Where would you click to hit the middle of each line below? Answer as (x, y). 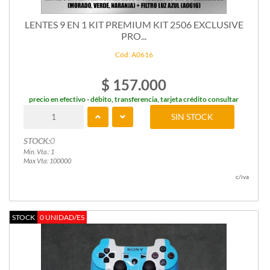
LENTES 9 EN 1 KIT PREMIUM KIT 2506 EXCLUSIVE (134, 24)
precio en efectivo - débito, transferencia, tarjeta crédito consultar (134, 99)
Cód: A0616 (134, 54)
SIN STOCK (193, 116)
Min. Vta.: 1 (39, 151)
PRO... (134, 36)
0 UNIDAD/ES (62, 217)
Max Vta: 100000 (47, 160)
